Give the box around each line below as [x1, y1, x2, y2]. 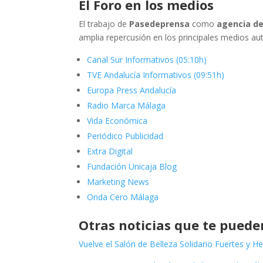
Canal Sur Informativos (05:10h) [87, 54, 207, 65]
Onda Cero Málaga [87, 191, 159, 203]
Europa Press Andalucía [87, 85, 177, 96]
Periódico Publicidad [87, 130, 164, 141]
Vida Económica [87, 115, 148, 126]
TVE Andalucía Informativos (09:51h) [87, 69, 225, 80]
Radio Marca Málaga [87, 100, 166, 111]
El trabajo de [79, 18, 130, 29]
